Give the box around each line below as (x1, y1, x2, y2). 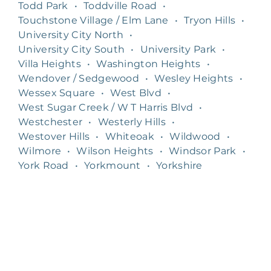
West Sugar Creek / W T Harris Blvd (18, 101, 194, 113)
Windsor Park (168, 145, 237, 157)
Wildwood (169, 130, 221, 142)
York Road (18, 159, 69, 171)
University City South (18, 43, 125, 55)
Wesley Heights (154, 72, 233, 84)
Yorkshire (156, 159, 203, 171)
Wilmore (18, 145, 62, 157)
